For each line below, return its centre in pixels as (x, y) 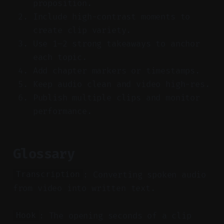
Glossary (44, 154)
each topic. (60, 57)
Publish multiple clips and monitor (116, 97)
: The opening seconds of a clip (115, 215)
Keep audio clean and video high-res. (121, 84)
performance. (62, 111)
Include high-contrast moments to (111, 16)
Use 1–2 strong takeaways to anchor (116, 43)
